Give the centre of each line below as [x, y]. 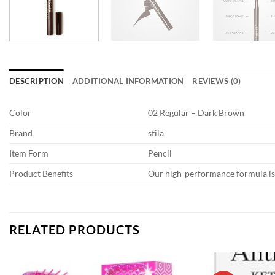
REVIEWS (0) [217, 81]
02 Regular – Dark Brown [196, 113]
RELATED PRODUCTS [75, 230]
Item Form [29, 153]
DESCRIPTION [37, 81]
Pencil [160, 153]
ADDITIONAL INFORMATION [128, 81]
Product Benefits [41, 174]
